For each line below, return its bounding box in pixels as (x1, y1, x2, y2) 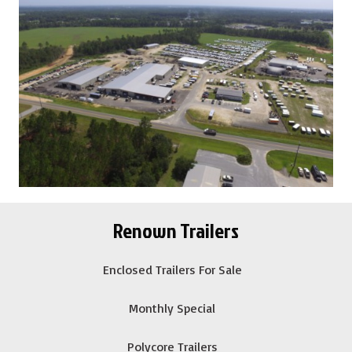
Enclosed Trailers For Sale (102, 262, 242, 278)
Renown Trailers (113, 216, 239, 245)
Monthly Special (129, 300, 215, 317)
